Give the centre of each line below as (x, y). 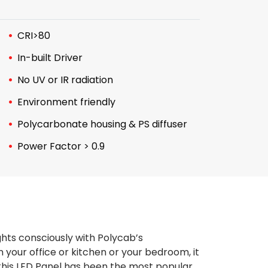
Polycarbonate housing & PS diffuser (102, 124)
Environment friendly (66, 102)
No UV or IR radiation (65, 80)
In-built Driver (50, 58)
